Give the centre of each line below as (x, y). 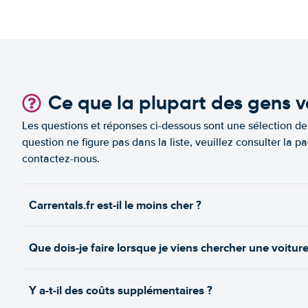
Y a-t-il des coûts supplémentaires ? (121, 290)
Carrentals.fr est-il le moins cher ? (115, 205)
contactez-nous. (61, 159)
